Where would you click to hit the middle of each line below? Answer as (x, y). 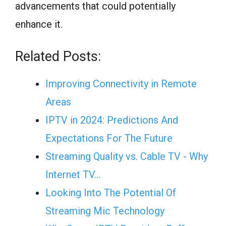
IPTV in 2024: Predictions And (112, 120)
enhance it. (39, 24)
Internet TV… (73, 174)
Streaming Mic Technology (105, 211)
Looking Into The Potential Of (111, 192)
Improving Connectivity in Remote (121, 83)
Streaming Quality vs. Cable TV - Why (127, 156)
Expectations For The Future (109, 138)
